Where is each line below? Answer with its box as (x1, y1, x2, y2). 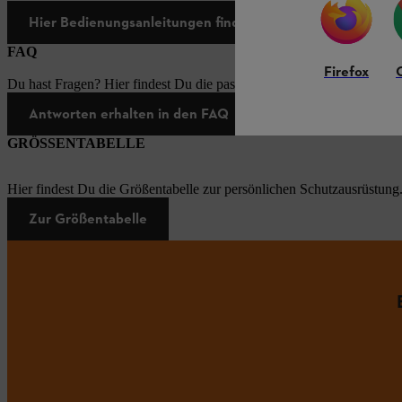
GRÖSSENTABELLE (7, 135, 145, 151)
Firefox (324, 63, 369, 83)
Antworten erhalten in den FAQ (29, 104, 229, 122)
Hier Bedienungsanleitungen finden (29, 13, 256, 31)
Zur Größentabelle (29, 209, 147, 227)
